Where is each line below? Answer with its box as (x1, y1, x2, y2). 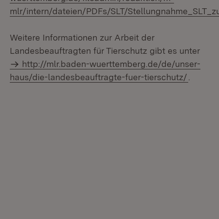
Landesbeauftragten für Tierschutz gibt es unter (10, 45, 200, 56)
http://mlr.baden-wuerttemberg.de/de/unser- (22, 59, 201, 69)
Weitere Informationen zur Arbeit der (10, 32, 154, 43)
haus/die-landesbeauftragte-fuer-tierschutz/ (10, 72, 187, 82)
